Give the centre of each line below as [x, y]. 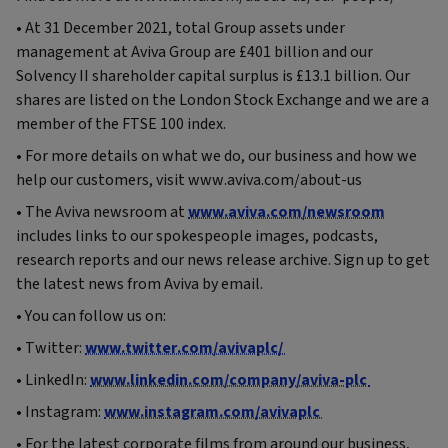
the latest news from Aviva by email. [139, 283]
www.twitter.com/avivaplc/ [185, 347]
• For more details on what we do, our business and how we [216, 155]
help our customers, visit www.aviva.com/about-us [195, 179]
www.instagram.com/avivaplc [213, 411]
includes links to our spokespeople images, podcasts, [197, 235]
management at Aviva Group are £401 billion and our [194, 51]
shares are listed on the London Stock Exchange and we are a [222, 99]
